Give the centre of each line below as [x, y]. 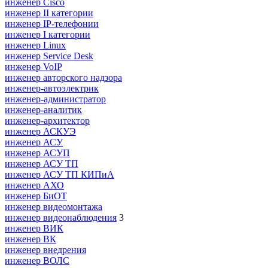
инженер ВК [31, 239]
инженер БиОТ [36, 196]
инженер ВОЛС [37, 260]
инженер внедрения [45, 249]
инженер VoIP [33, 66]
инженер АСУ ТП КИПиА [60, 174]
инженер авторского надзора [63, 77]
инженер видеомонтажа [54, 206]
